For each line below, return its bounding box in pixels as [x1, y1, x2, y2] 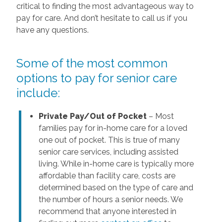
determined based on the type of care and [38, 182, 193, 192]
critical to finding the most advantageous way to [16, 1, 194, 11]
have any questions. [16, 25, 89, 35]
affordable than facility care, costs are [38, 170, 175, 180]
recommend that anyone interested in [38, 206, 176, 216]
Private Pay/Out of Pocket [38, 111, 147, 121]
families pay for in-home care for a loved [38, 123, 187, 133]
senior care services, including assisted [38, 147, 178, 157]
